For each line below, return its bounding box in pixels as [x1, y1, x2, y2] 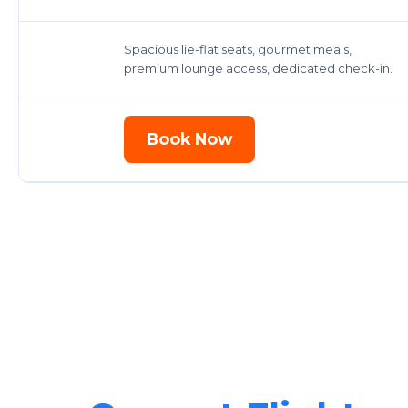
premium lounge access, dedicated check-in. [124, 60, 393, 76]
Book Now [147, 128, 232, 148]
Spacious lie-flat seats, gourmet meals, [124, 41, 352, 56]
